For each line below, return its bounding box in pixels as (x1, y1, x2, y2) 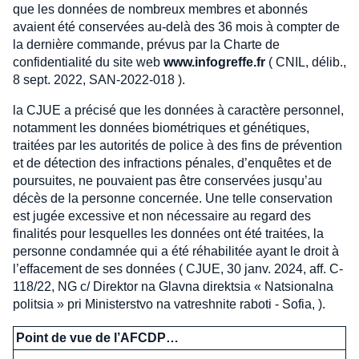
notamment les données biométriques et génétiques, (13, 120, 309, 135)
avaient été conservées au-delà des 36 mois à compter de (13, 19, 340, 34)
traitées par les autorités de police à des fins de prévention (13, 138, 342, 152)
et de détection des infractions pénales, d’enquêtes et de (13, 155, 332, 170)
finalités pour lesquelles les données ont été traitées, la (13, 226, 324, 240)
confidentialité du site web (13, 54, 163, 69)
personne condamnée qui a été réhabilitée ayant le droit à (13, 244, 339, 258)
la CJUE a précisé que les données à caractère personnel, (13, 103, 344, 117)
